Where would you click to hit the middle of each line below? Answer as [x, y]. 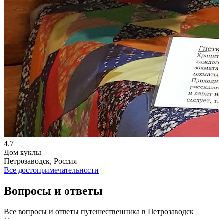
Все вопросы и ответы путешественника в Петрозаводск [99, 212]
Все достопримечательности [51, 170]
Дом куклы [22, 153]
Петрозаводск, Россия [40, 161]
